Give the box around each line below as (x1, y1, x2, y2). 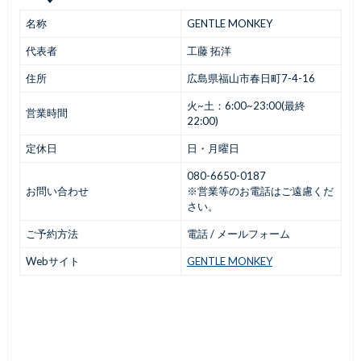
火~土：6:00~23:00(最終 (186, 99, 305, 113)
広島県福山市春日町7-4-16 (186, 72, 315, 85)
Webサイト (25, 255, 80, 268)
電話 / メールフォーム (186, 227, 290, 241)
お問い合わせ (25, 185, 89, 198)
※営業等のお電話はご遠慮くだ (186, 185, 334, 198)
